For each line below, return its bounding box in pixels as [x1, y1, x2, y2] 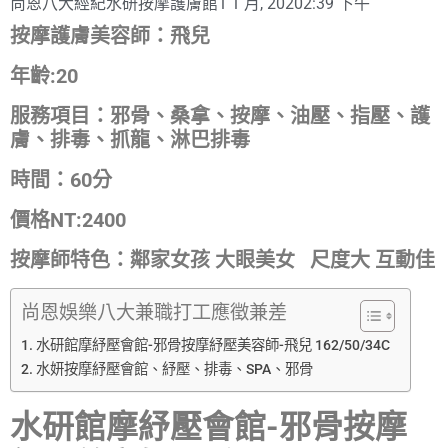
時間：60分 [10, 167, 112, 192]
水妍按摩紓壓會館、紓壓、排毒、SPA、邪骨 [35, 360, 313, 378]
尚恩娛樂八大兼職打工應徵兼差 [21, 300, 287, 324]
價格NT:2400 [10, 207, 126, 232]
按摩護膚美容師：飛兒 [10, 23, 210, 48]
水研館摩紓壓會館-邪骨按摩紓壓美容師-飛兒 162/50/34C [35, 336, 390, 354]
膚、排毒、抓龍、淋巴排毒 [10, 127, 250, 152]
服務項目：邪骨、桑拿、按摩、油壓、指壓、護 [10, 103, 430, 128]
